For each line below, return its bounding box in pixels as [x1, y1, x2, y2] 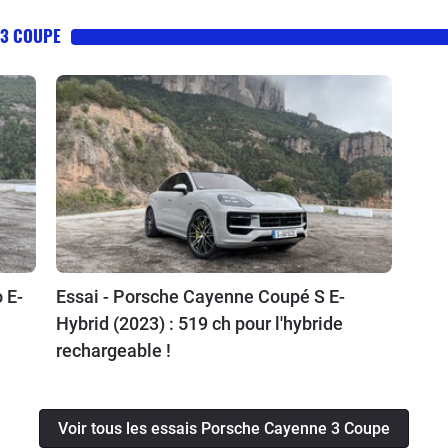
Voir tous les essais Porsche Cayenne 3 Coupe [58, 418, 390, 438]
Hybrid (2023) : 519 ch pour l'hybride [55, 312, 343, 334]
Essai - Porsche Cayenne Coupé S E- [55, 285, 345, 307]
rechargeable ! [55, 339, 171, 361]
